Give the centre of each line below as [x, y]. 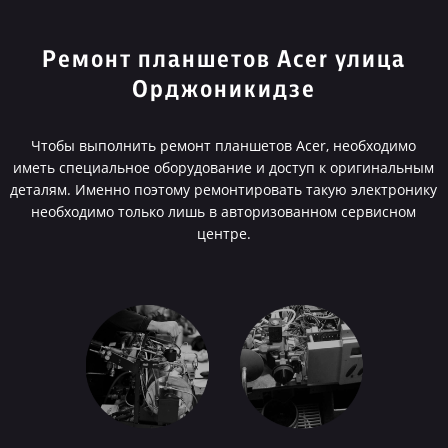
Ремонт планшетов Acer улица [223, 60]
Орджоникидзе [223, 90]
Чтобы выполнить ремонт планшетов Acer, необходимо [224, 145]
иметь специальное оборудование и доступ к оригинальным [224, 167]
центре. [223, 233]
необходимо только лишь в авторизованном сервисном [224, 211]
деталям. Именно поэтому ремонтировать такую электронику [224, 189]
